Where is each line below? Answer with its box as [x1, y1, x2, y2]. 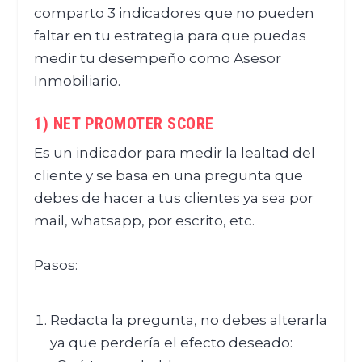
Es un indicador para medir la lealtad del [34, 145, 316, 162]
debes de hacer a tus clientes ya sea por [34, 190, 314, 207]
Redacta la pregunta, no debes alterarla [49, 311, 327, 328]
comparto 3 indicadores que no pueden [34, 5, 315, 22]
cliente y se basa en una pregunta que [34, 167, 304, 184]
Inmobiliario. [34, 73, 121, 90]
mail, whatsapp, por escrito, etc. [34, 213, 255, 229]
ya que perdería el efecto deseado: [49, 334, 293, 351]
